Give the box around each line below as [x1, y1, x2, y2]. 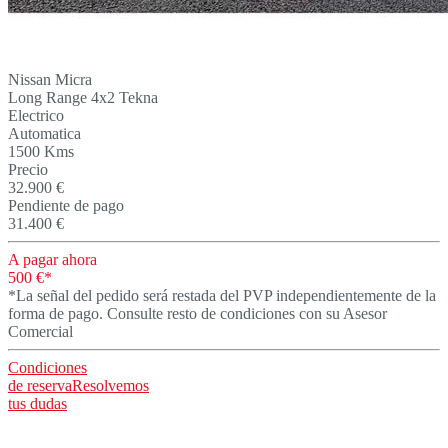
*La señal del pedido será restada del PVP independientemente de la [8, 287, 436, 305]
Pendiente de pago [8, 197, 124, 215]
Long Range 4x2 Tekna [8, 89, 158, 107]
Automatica [8, 125, 81, 143]
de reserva [8, 377, 72, 395]
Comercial [8, 323, 73, 341]
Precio [8, 161, 48, 179]
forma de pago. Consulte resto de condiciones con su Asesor [8, 305, 387, 323]
